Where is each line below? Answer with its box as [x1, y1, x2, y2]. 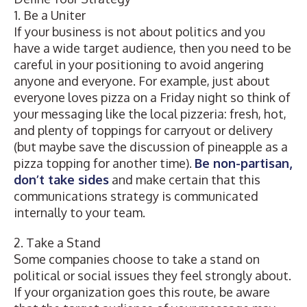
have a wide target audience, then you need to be [14, 40, 291, 56]
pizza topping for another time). [14, 156, 195, 171]
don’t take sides [14, 172, 109, 187]
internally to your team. [14, 205, 145, 220]
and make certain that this [109, 172, 260, 187]
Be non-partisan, [195, 156, 292, 171]
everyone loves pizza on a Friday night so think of [14, 90, 291, 105]
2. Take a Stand [14, 235, 101, 250]
